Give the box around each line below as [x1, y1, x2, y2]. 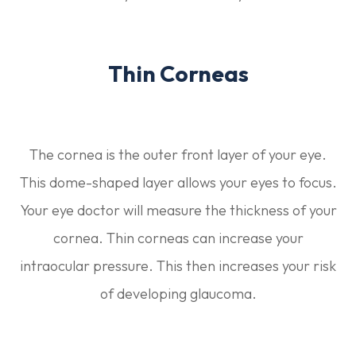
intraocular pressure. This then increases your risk [20, 256, 336, 275]
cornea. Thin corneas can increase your [52, 228, 304, 247]
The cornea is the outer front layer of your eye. [29, 145, 327, 164]
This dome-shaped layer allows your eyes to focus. [19, 172, 337, 192]
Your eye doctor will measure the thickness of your [19, 200, 337, 219]
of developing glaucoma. [99, 284, 257, 303]
